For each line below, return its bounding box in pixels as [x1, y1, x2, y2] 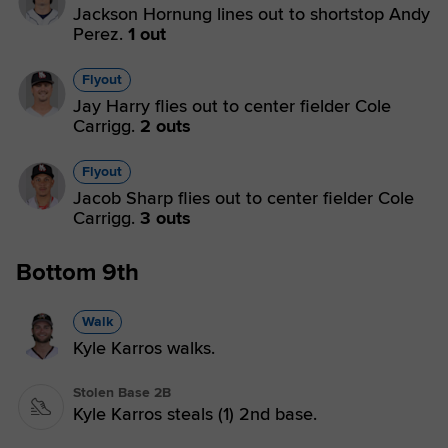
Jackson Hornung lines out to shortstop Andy [73, 3, 430, 25]
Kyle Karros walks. [73, 337, 215, 359]
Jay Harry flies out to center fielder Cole [73, 95, 391, 117]
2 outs [140, 115, 191, 137]
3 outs [140, 207, 191, 229]
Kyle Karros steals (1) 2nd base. [73, 403, 317, 425]
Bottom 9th [16, 258, 139, 287]
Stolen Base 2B [73, 384, 171, 401]
